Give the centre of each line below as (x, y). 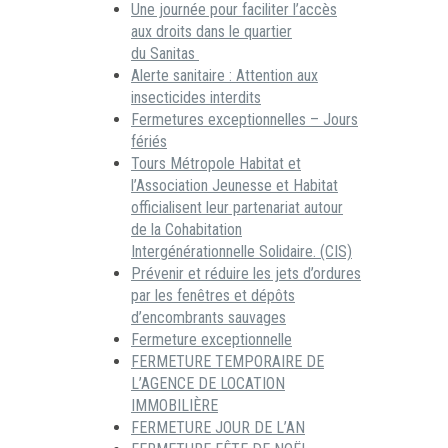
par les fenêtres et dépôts (213, 295)
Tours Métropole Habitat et (216, 163)
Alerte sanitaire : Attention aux (224, 75)
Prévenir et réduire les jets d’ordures (246, 273)
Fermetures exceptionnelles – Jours (244, 119)
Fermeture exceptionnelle (211, 339)
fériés (149, 141)
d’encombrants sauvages (208, 317)
